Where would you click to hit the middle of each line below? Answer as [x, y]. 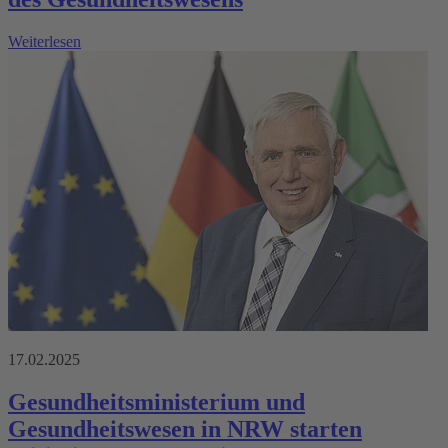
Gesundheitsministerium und [156, 402]
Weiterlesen [44, 42]
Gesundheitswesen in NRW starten [185, 429]
